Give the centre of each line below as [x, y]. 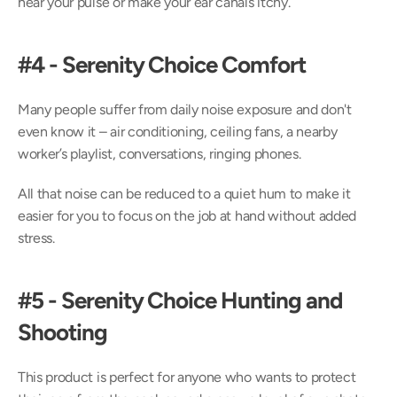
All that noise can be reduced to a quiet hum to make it [184, 194]
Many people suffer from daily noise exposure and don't [185, 109]
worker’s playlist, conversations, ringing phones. [160, 154]
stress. [36, 238]
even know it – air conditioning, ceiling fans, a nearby [178, 132]
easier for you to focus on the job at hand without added [187, 216]
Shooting [62, 332]
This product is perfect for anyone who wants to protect [187, 377]
